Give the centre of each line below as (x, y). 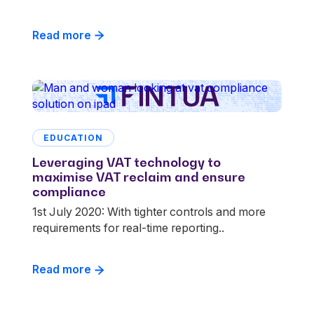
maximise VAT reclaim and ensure (139, 177)
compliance (69, 192)
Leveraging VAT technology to (127, 162)
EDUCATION (73, 137)
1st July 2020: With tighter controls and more (149, 211)
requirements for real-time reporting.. (128, 227)
